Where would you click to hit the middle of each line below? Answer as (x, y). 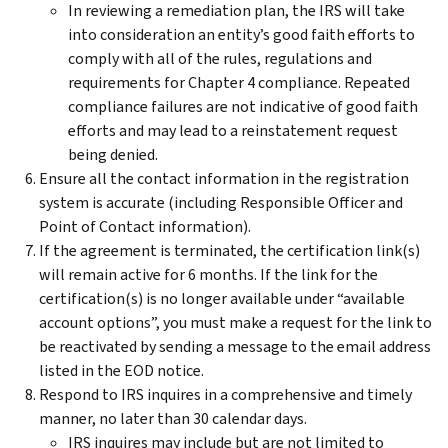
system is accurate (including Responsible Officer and (221, 202)
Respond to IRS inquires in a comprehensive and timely (225, 394)
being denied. (113, 154)
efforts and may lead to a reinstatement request (233, 130)
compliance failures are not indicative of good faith (243, 106)
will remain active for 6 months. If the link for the (208, 274)
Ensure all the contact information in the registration (224, 178)
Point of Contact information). (145, 226)
